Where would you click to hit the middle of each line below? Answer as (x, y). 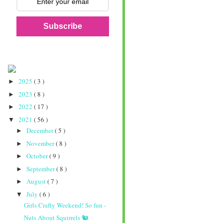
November (41, 143)
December (40, 131)
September (41, 168)
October (38, 156)
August (37, 181)
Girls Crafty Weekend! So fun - (65, 205)
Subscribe (63, 26)
